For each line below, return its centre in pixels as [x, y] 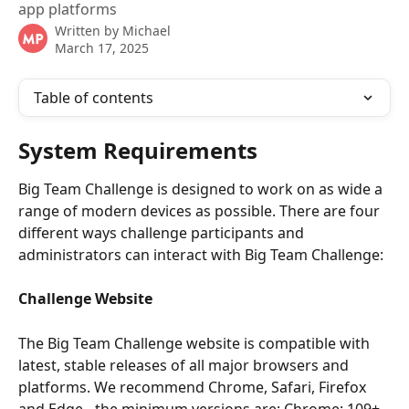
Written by [89, 31]
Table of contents [94, 98]
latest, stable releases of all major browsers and [185, 366]
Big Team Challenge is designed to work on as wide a [202, 189]
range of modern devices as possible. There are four [201, 211]
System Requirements [138, 150]
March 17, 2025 [102, 48]
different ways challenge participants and [163, 233]
